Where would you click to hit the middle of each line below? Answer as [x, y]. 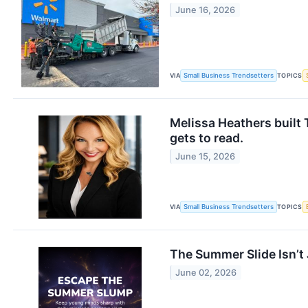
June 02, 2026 [206, 273]
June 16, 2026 [206, 10]
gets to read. [207, 137]
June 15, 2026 [206, 157]
